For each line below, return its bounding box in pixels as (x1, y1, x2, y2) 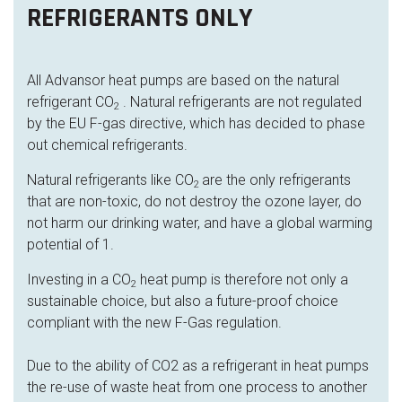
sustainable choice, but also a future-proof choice (27, 293, 338, 310)
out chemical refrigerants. (27, 136, 188, 153)
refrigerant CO (27, 93, 114, 110)
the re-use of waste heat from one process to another (27, 379, 367, 396)
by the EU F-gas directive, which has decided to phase (27, 115, 365, 132)
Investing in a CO (27, 271, 131, 288)
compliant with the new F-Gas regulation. (27, 314, 282, 331)
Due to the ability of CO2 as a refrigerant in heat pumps (27, 357, 369, 374)
